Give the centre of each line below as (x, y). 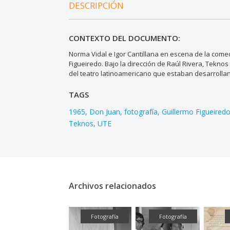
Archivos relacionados (113, 186)
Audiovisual (36, 217)
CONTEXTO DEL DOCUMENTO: (125, 38)
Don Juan (105, 111)
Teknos (81, 123)
